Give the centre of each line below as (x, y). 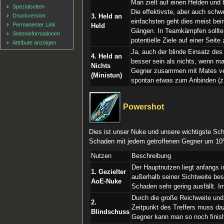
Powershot (143, 107)
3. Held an (107, 16)
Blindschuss (110, 212)
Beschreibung (151, 156)
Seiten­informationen (36, 33)
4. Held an (107, 56)
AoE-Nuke (106, 182)
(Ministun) (107, 75)
